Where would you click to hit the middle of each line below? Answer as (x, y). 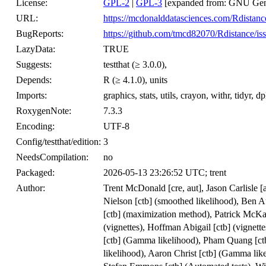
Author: (31, 188)
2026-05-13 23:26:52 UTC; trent (165, 173)
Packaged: (35, 173)
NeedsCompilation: (52, 157)
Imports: (31, 96)
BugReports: (40, 34)
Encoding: (35, 126)
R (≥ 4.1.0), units (135, 80)
